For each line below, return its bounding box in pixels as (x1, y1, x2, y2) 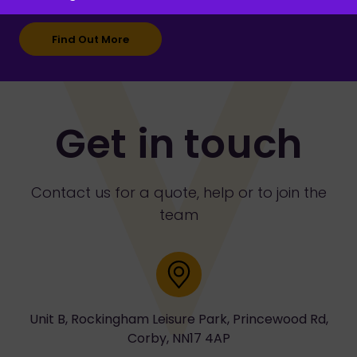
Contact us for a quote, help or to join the (30, 182, 327, 202)
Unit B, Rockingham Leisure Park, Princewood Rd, (29, 310, 328, 328)
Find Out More (52, 31, 129, 47)
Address (177, 251, 229, 269)
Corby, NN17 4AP (127, 329, 230, 347)
